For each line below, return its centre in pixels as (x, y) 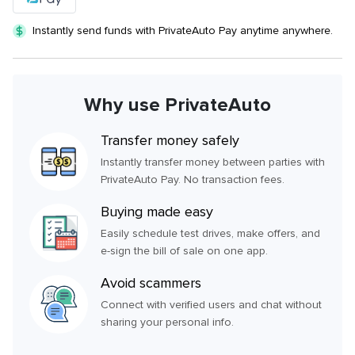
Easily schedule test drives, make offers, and (210, 234)
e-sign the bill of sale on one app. (184, 251)
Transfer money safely (170, 141)
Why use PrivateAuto (177, 105)
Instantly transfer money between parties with (213, 162)
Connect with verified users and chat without (211, 305)
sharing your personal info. (167, 323)
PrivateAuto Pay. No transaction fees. (193, 180)
